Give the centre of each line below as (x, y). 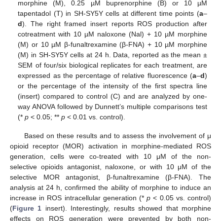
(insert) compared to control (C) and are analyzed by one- (112, 96)
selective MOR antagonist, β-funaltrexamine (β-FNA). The (110, 177)
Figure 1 (27, 208)
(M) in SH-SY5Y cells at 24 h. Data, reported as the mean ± (112, 55)
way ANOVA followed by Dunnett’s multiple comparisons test (112, 106)
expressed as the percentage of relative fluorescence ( (105, 75)
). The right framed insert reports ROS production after (115, 23)
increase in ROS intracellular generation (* (78, 198)
